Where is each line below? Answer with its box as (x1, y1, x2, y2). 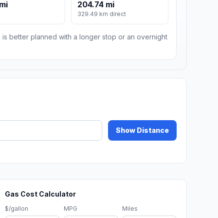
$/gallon (5, 205, 29, 213)
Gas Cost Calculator (5, 190, 76, 199)
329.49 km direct (77, 10, 127, 18)
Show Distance (116, 126, 169, 135)
